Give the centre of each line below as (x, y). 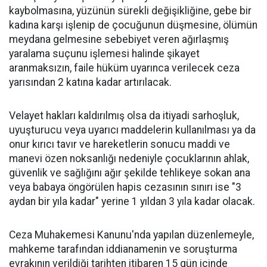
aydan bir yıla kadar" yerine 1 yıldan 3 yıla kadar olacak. (132, 201)
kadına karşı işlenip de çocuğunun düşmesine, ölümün (133, 25)
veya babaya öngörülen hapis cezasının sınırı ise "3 (125, 187)
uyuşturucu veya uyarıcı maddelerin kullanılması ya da (132, 130)
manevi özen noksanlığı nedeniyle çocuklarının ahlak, (129, 158)
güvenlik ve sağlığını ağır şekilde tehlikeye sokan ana (130, 173)
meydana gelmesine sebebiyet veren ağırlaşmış (119, 39)
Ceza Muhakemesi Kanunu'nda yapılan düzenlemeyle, (131, 235)
